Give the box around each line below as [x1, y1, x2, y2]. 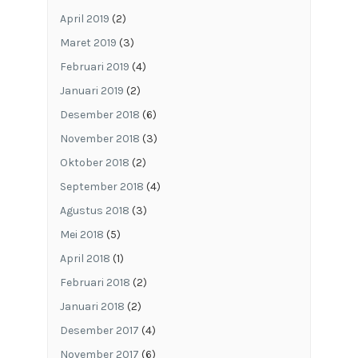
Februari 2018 [59, 275, 130, 289]
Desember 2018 [59, 107, 140, 121]
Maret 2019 [59, 35, 117, 50]
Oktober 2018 [59, 155, 129, 169]
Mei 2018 [59, 227, 104, 241]
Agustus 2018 [59, 203, 129, 217]
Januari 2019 [59, 83, 124, 97]
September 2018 [59, 179, 144, 193]
